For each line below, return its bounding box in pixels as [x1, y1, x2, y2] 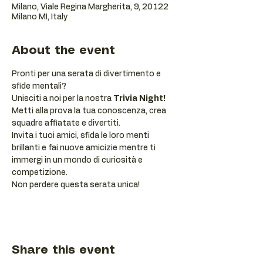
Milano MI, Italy [12, 13, 68, 21]
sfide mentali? [12, 82, 68, 90]
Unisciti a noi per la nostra [12, 95, 113, 103]
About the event [12, 45, 115, 56]
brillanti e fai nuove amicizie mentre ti [12, 144, 157, 152]
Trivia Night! [113, 95, 166, 103]
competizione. [12, 168, 69, 177]
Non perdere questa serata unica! [12, 181, 140, 189]
